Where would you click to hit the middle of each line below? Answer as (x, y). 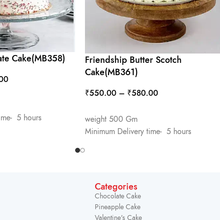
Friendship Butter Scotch (133, 59)
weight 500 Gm (111, 119)
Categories (116, 186)
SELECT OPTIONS (118, 109)
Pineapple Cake (118, 207)
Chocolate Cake (118, 196)
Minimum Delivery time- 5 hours (138, 131)
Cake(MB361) (111, 72)
